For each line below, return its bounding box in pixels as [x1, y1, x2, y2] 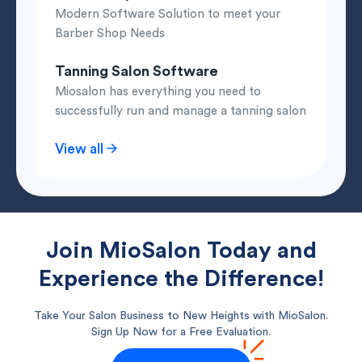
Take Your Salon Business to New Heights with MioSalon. [34, 309, 328, 322]
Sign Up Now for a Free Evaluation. [91, 326, 271, 338]
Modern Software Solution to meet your [55, 8, 280, 21]
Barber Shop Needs [55, 27, 165, 40]
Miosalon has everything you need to [55, 86, 261, 99]
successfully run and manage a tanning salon [55, 105, 306, 118]
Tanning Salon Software [55, 64, 218, 79]
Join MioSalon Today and [45, 239, 317, 263]
